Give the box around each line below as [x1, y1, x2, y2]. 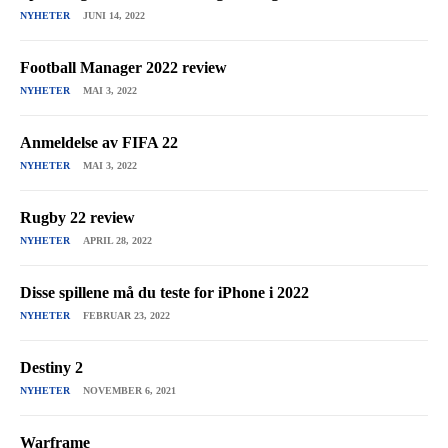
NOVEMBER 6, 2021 [83, 385, 176, 397]
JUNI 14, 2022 [83, 10, 145, 22]
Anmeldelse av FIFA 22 [20, 134, 178, 152]
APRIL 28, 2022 [83, 235, 152, 247]
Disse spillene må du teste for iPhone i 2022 [20, 284, 309, 302]
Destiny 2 [20, 359, 83, 377]
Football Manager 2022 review [20, 59, 227, 77]
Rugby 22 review [20, 209, 135, 227]
